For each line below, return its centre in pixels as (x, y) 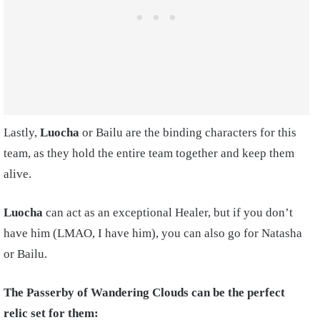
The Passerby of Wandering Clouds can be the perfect (144, 292)
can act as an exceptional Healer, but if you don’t (168, 212)
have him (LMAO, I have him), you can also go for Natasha (153, 233)
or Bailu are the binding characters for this (188, 132)
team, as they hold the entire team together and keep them (149, 153)
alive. (19, 174)
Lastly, (22, 132)
